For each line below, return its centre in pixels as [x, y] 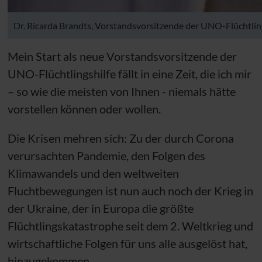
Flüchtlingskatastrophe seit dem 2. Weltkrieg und [130, 226]
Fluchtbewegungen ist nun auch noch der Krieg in [130, 191]
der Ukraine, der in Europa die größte [100, 208]
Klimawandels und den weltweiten [93, 173]
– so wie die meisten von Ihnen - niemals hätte [121, 91]
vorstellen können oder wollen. [84, 109]
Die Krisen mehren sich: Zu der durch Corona [120, 138]
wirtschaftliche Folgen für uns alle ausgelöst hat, [127, 243]
